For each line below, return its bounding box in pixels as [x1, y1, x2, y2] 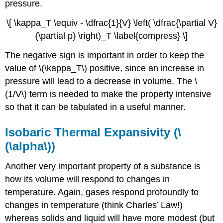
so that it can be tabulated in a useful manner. [5, 102, 186, 112]
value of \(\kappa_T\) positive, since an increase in [5, 63, 205, 73]
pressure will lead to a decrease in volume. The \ [5, 76, 198, 86]
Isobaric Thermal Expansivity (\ [5, 125, 182, 139]
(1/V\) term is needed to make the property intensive [5, 89, 212, 99]
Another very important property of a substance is [5, 161, 201, 171]
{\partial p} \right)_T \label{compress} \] [35, 30, 188, 41]
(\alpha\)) [5, 139, 56, 153]
